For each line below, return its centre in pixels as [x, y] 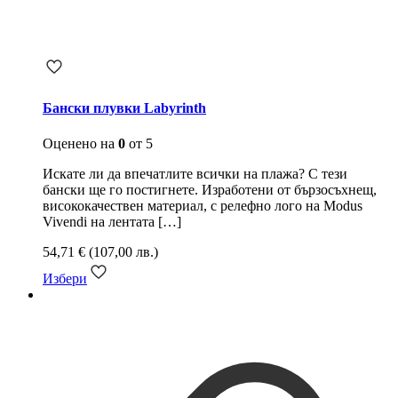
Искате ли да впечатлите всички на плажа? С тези [195, 173]
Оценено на [80, 143]
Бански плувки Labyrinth [124, 108]
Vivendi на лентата [99, 221]
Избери [65, 278]
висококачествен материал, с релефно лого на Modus [203, 205]
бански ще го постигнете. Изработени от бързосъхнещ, [210, 189]
